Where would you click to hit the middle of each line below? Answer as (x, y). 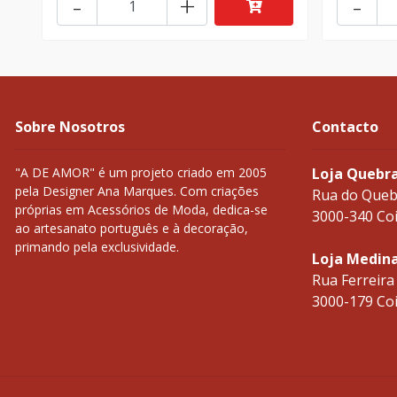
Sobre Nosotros (70, 127)
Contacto (345, 127)
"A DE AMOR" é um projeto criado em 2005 (141, 173)
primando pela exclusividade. (97, 247)
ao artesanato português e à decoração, (132, 229)
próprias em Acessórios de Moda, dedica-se (141, 210)
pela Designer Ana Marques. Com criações (137, 191)
